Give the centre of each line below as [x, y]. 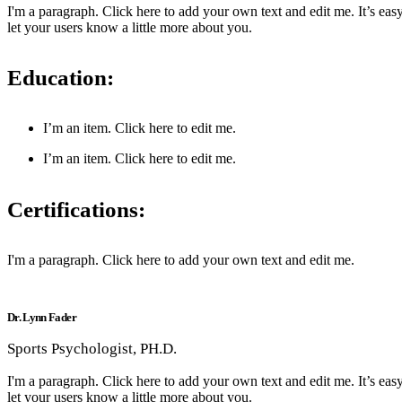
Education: [61, 78]
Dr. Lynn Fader [42, 317]
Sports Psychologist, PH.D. [92, 348]
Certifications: [76, 209]
